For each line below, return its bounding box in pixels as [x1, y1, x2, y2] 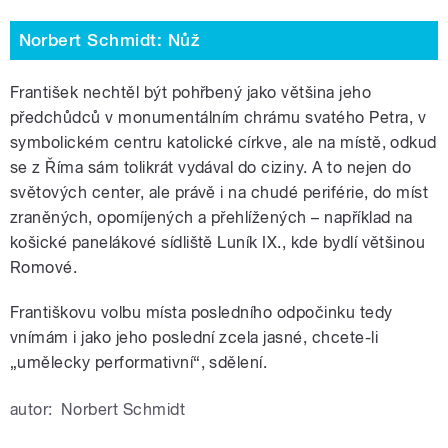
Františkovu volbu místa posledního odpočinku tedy [10, 302, 393, 322]
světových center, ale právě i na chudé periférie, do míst [10, 182, 429, 202]
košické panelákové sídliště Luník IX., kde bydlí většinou [10, 232, 426, 252]
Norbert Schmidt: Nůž [18, 30, 201, 51]
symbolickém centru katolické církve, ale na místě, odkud [10, 132, 437, 152]
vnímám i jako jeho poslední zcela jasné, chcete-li [10, 327, 379, 347]
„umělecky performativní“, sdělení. [10, 352, 268, 372]
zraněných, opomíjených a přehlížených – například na [10, 207, 413, 227]
